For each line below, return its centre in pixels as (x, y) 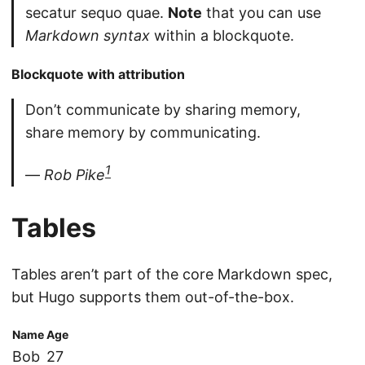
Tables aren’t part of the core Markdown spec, (172, 275)
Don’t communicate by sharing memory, (163, 110)
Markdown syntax (88, 36)
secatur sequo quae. (97, 13)
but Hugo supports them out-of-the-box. (153, 297)
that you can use (262, 13)
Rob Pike (75, 175)
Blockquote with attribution (98, 75)
